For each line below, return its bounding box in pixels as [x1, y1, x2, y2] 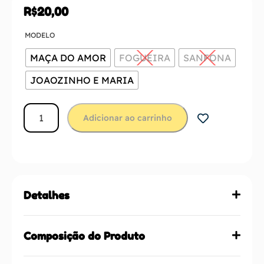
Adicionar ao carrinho [83, 112, 172, 123]
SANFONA [183, 51, 231, 64]
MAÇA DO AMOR [30, 51, 106, 64]
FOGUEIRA [119, 51, 170, 64]
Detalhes [24, 188, 70, 202]
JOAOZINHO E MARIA [30, 74, 134, 86]
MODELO [25, 30, 55, 39]
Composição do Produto [24, 229, 145, 242]
